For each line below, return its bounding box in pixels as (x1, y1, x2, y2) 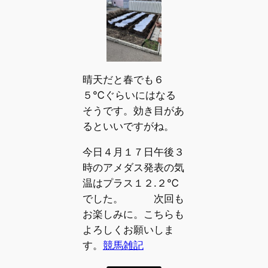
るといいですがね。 (82, 120, 174, 133)
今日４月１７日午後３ (82, 145, 184, 158)
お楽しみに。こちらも (82, 208, 184, 220)
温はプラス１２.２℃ (82, 176, 179, 189)
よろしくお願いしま (82, 223, 174, 236)
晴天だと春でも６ (82, 74, 164, 86)
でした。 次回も (82, 192, 184, 205)
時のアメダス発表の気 (82, 161, 184, 173)
